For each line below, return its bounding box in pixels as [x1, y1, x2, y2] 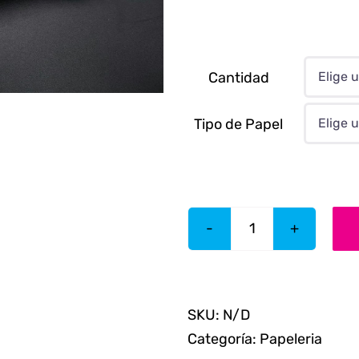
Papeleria [260, 329, 322, 348]
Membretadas [251, 254, 343, 272]
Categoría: [188, 329, 260, 348]
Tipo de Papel [194, 115, 283, 133]
